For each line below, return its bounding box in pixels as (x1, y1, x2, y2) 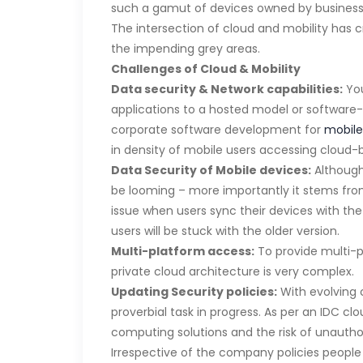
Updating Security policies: (111, 284, 277, 300)
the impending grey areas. (111, 41, 260, 57)
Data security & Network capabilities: (111, 81, 343, 97)
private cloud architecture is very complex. (111, 263, 354, 280)
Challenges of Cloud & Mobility (111, 61, 301, 77)
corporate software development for (111, 122, 324, 138)
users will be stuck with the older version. (111, 223, 340, 239)
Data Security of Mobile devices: (111, 162, 311, 178)
